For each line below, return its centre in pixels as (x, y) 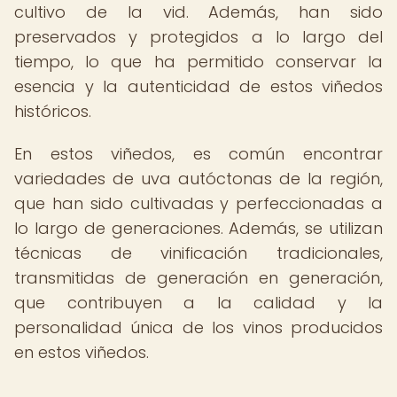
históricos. (53, 111)
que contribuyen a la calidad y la (198, 303)
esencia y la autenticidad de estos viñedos (198, 86)
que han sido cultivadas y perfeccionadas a (198, 203)
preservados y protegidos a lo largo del (198, 37)
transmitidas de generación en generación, (198, 278)
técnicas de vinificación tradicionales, (198, 253)
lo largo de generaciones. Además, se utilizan (198, 228)
